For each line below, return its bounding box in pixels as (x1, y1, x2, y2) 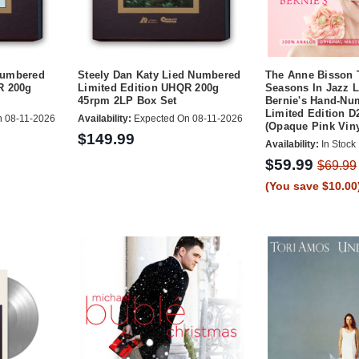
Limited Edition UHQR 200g (78, 82, 220, 95)
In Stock (318, 139, 356, 151)
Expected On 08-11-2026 (131, 113, 244, 125)
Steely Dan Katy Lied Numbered (78, 69, 241, 82)
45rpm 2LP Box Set (78, 95, 177, 107)
